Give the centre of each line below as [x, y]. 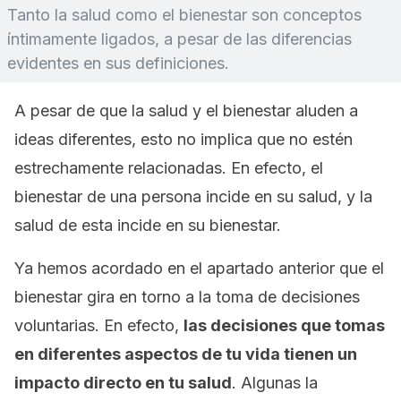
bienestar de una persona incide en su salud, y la [193, 196]
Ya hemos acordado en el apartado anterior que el [199, 268]
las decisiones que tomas [284, 325]
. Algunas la [275, 383]
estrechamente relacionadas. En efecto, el [169, 168]
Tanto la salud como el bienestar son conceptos [184, 15]
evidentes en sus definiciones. [118, 63]
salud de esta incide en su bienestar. [148, 225]
